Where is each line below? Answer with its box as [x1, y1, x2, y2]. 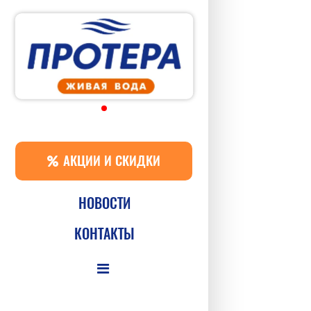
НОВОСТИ [78, 193, 131, 212]
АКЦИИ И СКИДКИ [59, 151, 160, 169]
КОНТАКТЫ [74, 224, 135, 243]
